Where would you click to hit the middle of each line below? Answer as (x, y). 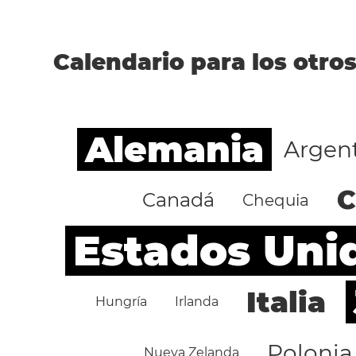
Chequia (276, 200)
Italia (286, 302)
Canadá (179, 200)
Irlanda (197, 302)
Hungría (122, 302)
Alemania (174, 149)
